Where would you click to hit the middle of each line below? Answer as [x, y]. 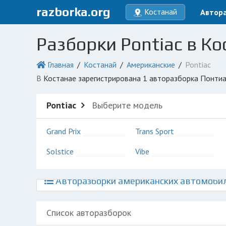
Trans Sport [155, 131]
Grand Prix [64, 131]
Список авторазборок [89, 213]
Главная [61, 65]
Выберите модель [126, 105]
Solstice [60, 151]
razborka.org [73, 12]
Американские [151, 65]
